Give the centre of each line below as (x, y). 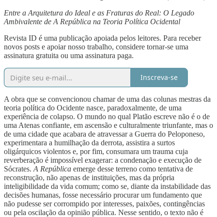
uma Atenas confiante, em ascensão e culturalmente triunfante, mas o (108, 125)
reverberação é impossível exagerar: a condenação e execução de (103, 160)
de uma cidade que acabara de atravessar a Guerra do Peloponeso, (104, 134)
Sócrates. (19, 169)
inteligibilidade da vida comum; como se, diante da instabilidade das (107, 186)
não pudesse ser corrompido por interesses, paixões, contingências (104, 203)
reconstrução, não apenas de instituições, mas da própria (89, 177)
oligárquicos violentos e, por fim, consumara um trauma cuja (96, 151)
